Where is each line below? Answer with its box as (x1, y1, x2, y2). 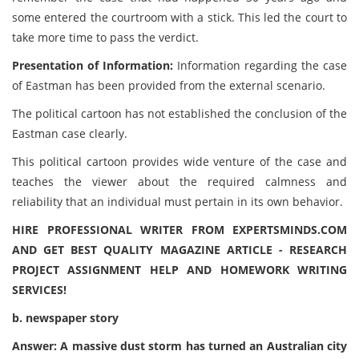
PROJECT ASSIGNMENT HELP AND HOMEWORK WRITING (12, 262, 347, 277)
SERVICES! (12, 282, 67, 297)
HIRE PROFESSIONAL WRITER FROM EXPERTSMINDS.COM (12, 222, 347, 237)
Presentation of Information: (12, 58, 177, 73)
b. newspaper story (12, 310, 119, 325)
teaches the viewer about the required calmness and (12, 174, 347, 189)
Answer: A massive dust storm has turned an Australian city (12, 338, 347, 353)
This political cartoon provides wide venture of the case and (12, 154, 347, 169)
